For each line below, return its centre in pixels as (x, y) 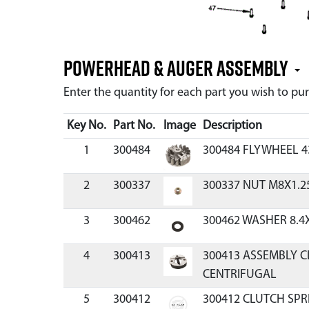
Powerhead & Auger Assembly (178, 68)
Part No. (134, 126)
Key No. (86, 126)
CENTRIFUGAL (239, 275)
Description (232, 126)
